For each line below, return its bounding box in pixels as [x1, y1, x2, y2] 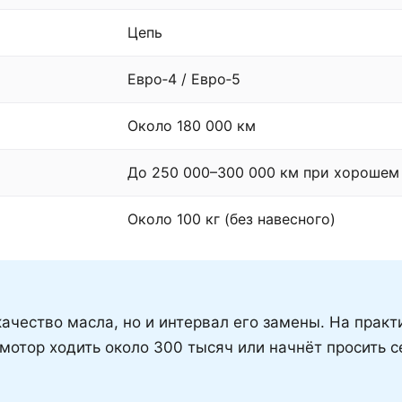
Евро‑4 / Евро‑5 [127, 69, 240, 88]
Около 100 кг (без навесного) [127, 209, 336, 228]
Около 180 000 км [127, 116, 256, 135]
